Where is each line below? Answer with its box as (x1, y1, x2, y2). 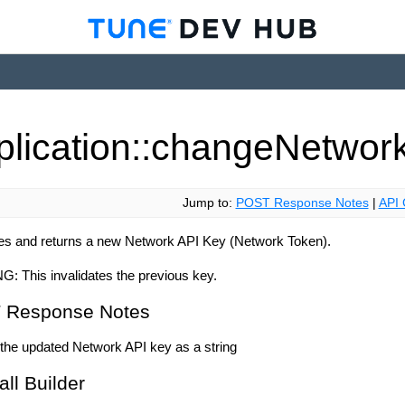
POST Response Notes (235, 196, 369, 211)
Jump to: (182, 196, 236, 211)
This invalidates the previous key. (18, 267, 217, 283)
